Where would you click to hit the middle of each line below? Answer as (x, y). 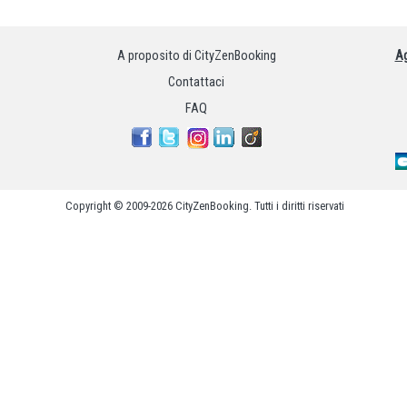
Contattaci (196, 82)
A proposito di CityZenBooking (196, 56)
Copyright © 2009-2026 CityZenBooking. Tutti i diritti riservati (205, 205)
